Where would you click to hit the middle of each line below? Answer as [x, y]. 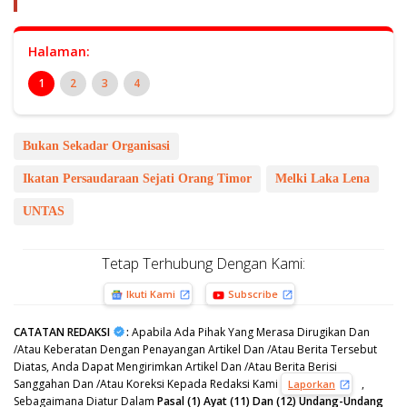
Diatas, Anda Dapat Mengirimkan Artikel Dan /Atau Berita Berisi [175, 367]
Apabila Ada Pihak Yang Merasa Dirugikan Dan [249, 333]
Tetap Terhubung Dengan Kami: [203, 264]
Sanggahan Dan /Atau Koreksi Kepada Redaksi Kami [147, 384]
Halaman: [59, 52]
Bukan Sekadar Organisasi [96, 146]
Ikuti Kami [150, 294]
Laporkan [312, 384]
